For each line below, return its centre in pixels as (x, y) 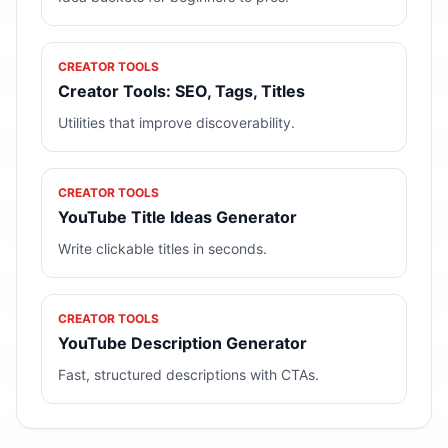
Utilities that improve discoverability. (176, 122)
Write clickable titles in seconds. (162, 248)
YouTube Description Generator (182, 343)
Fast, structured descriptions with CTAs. (188, 374)
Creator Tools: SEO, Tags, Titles (181, 91)
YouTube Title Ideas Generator (177, 217)
